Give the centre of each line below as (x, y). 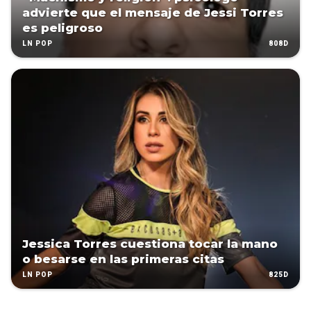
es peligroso (62, 28)
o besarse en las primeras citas (123, 259)
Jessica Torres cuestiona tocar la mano (150, 244)
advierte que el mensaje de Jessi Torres (153, 13)
